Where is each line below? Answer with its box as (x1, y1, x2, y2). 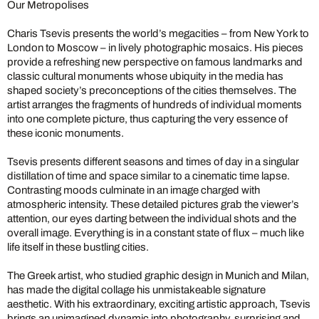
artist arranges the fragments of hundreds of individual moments (7, 98, 302, 110)
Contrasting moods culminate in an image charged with (7, 184, 260, 196)
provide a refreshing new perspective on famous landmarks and (7, 56, 303, 68)
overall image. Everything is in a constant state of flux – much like (7, 226, 304, 239)
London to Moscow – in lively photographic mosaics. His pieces (7, 41, 303, 53)
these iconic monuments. (7, 127, 124, 139)
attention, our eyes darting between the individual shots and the (7, 212, 296, 224)
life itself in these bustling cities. (7, 241, 149, 253)
